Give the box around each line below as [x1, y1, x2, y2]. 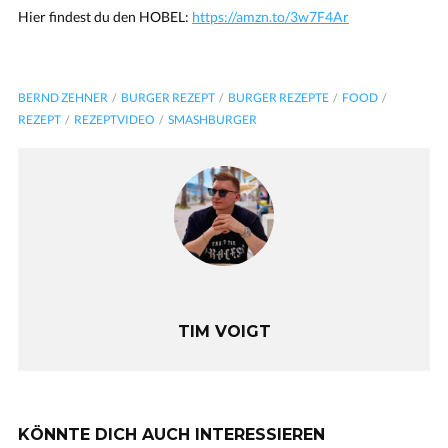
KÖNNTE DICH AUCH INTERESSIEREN [18, 425, 325, 444]
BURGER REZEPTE [228, 90, 329, 105]
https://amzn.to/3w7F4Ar [192, 8, 349, 25]
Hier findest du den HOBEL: [18, 8, 192, 25]
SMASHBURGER [168, 112, 257, 127]
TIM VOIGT [177, 322, 271, 341]
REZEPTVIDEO [74, 112, 155, 127]
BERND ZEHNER [18, 90, 108, 105]
